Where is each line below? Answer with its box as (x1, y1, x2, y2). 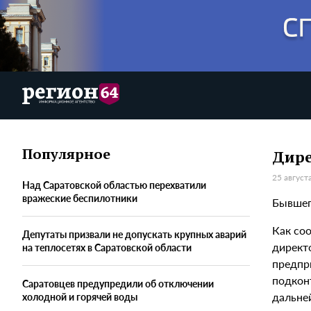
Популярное (22, 144, 110, 164)
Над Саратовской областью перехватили (22, 178, 206, 192)
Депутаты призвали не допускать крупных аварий (22, 227, 246, 242)
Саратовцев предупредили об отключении (22, 276, 214, 291)
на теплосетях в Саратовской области (22, 240, 192, 255)
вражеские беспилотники (22, 191, 137, 205)
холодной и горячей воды (22, 289, 137, 304)
